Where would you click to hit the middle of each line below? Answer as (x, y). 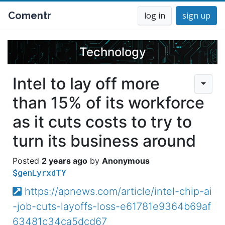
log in (155, 16)
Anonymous (126, 161)
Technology (113, 52)
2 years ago (65, 161)
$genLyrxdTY (39, 173)
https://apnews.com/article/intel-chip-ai (118, 191)
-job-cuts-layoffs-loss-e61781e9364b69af (112, 206)
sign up (196, 16)
